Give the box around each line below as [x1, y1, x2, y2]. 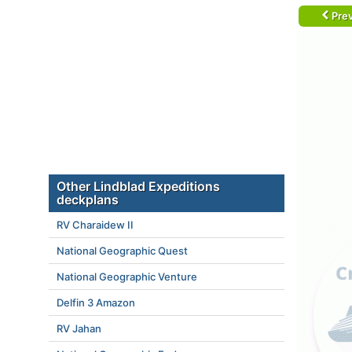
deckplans [57, 192, 119, 207]
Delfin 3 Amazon [57, 296, 135, 309]
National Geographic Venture [57, 270, 197, 283]
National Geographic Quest [57, 244, 188, 257]
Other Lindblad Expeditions [57, 178, 220, 194]
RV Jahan [57, 322, 101, 335]
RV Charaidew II [57, 218, 134, 231]
